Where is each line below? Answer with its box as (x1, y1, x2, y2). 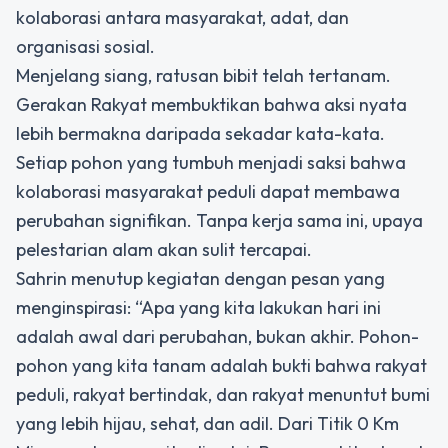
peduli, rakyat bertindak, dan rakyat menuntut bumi (16, 382, 430, 406)
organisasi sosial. (16, 34, 155, 58)
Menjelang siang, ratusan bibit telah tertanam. (16, 63, 391, 87)
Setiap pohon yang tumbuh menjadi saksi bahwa (16, 150, 406, 174)
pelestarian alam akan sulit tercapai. (16, 237, 312, 261)
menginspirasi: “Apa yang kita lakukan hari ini (16, 295, 381, 319)
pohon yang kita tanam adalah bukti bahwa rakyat (16, 353, 427, 377)
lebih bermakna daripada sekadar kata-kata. (16, 121, 385, 145)
